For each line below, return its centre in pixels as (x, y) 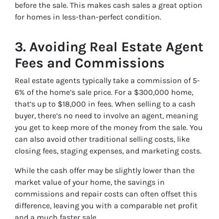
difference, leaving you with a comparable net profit (106, 206)
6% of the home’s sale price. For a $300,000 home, (104, 92)
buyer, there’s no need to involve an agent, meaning (106, 116)
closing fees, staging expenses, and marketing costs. (108, 151)
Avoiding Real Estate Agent (116, 47)
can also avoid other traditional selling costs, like (102, 139)
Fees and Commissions (90, 63)
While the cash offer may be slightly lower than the (105, 171)
